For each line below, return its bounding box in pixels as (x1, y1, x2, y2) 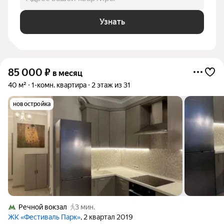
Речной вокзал (18, 203, 67, 211)
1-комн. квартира (31, 81, 86, 89)
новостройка (13, 100, 51, 107)
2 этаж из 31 (91, 81, 130, 89)
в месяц (52, 68, 82, 78)
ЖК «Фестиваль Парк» (8, 213, 80, 221)
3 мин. (75, 203, 95, 211)
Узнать (99, 17, 125, 26)
